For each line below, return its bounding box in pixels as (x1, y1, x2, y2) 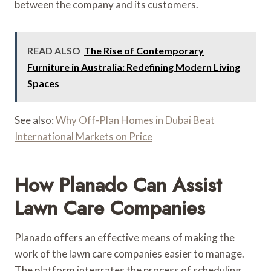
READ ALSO (27, 44, 80, 56)
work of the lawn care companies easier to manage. (15, 247, 244, 260)
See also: (15, 113, 56, 126)
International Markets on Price (15, 129, 152, 143)
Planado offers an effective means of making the (15, 230, 235, 244)
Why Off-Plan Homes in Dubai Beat (56, 113, 215, 126)
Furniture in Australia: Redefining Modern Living (27, 60, 240, 73)
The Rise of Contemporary (84, 44, 204, 56)
